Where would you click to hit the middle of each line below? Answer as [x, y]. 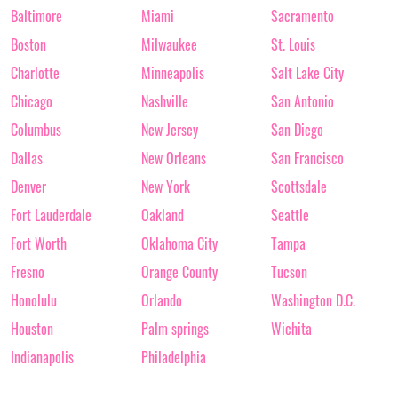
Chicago [32, 102]
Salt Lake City [308, 73]
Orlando [161, 301]
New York [165, 187]
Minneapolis [172, 73]
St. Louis [294, 45]
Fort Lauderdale [51, 215]
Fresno [28, 272]
